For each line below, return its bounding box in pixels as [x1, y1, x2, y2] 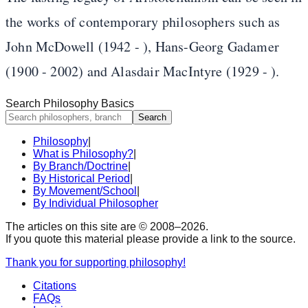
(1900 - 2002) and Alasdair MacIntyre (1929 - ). [5, 62, 280, 81]
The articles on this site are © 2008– [5, 221, 181, 233]
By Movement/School [33, 185, 137, 197]
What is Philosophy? [33, 148, 133, 160]
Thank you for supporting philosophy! [5, 256, 186, 269]
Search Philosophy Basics [5, 98, 134, 110]
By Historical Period [33, 173, 130, 185]
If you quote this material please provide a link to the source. [5, 233, 296, 245]
